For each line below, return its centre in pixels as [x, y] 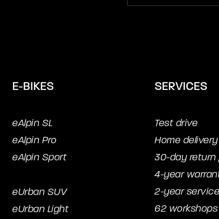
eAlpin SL [33, 123]
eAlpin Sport [39, 157]
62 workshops [186, 208]
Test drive [176, 123]
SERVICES [181, 86]
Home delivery [186, 140]
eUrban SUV [39, 192]
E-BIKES [33, 86]
